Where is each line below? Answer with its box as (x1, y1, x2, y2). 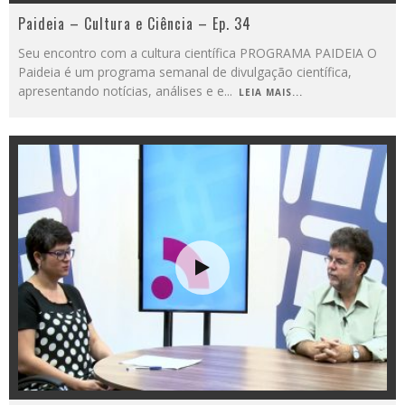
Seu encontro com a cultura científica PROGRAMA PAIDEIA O (18, 44, 377, 61)
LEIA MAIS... (239, 86, 303, 99)
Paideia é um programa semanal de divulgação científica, (18, 63, 352, 80)
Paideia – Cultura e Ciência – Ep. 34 (18, 13, 251, 34)
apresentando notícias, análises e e (18, 82, 224, 99)
